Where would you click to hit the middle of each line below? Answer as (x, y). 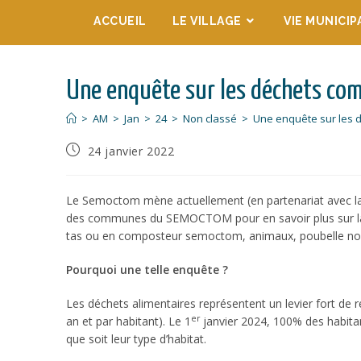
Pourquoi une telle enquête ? (147, 270)
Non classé (210, 118)
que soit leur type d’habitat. (136, 339)
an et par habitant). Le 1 (129, 321)
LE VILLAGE (207, 21)
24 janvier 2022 (131, 151)
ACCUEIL (120, 21)
